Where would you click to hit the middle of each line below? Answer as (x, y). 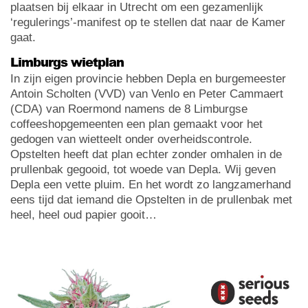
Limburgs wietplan (67, 62)
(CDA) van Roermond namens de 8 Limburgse (129, 109)
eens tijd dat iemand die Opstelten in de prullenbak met (151, 199)
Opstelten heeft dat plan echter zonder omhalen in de (146, 154)
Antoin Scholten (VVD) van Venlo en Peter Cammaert (147, 93)
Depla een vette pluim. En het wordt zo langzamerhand (151, 184)
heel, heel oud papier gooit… (84, 214)
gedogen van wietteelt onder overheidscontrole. (131, 139)
